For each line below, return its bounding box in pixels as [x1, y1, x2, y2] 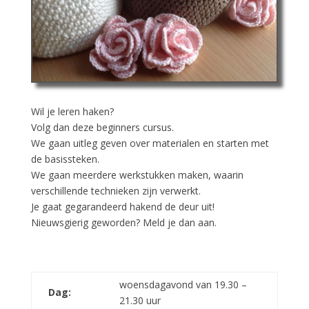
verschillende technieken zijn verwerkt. [30, 183, 201, 197]
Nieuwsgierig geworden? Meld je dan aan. [30, 215, 217, 229]
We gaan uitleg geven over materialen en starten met [30, 136, 269, 150]
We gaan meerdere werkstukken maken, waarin [30, 168, 243, 181]
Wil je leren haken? [30, 104, 114, 118]
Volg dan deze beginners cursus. [30, 120, 174, 134]
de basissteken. [30, 152, 99, 166]
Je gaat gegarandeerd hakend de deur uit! [30, 199, 215, 213]
